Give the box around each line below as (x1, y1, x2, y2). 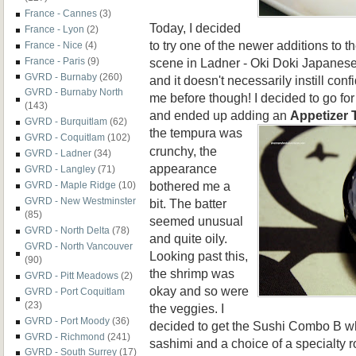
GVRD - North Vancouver (25, 240, 133, 251)
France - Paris (25, 55, 85, 66)
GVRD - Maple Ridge (25, 180, 116, 191)
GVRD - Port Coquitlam (25, 285, 125, 296)
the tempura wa (149, 125, 236, 140)
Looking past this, (149, 248, 248, 263)
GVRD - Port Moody (25, 315, 110, 326)
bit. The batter (149, 195, 226, 211)
